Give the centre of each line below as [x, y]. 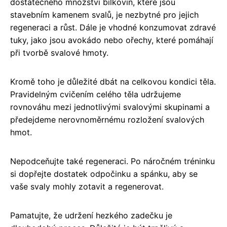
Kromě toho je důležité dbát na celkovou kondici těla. [113, 82]
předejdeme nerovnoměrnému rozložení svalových [107, 120]
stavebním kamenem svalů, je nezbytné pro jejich [104, 15]
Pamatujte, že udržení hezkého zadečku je [91, 215]
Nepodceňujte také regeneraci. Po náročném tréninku [112, 161]
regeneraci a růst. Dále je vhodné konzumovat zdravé [113, 27]
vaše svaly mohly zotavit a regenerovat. [87, 186]
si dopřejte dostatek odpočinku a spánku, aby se [104, 174]
